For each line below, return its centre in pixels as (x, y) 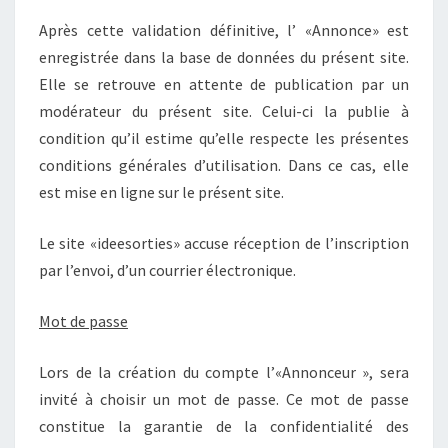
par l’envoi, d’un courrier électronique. (167, 269)
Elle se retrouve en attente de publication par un (224, 83)
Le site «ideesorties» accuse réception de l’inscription (224, 242)
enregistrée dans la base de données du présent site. (224, 56)
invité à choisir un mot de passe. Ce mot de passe (224, 398)
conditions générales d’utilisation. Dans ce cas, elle (224, 164)
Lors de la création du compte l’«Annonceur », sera (224, 371)
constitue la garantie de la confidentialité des (224, 425)
